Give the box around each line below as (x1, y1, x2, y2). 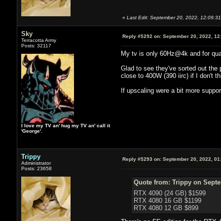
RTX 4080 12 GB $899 (133, 204, 198, 212)
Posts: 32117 (21, 42, 51, 48)
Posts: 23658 (21, 165, 52, 171)
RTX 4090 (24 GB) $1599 (133, 189, 206, 197)
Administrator (21, 160, 51, 166)
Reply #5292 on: (122, 33, 161, 39)
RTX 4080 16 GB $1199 (133, 196, 201, 204)
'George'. (21, 128, 42, 134)
